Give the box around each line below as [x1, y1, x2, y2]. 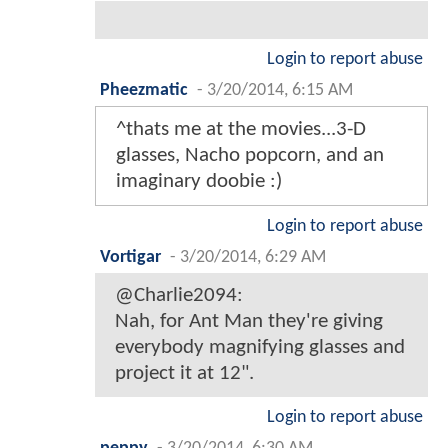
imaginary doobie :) [116, 170, 282, 192]
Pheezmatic [100, 81, 188, 99]
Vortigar [100, 248, 161, 266]
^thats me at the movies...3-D [116, 118, 366, 140]
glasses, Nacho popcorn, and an [116, 144, 384, 166]
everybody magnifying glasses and [115, 336, 405, 358]
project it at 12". [115, 362, 254, 384]
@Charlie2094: [115, 284, 243, 306]
